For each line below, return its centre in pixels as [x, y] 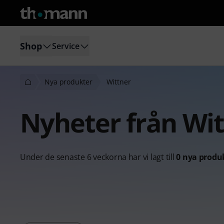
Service [66, 46]
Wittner [118, 82]
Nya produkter [68, 82]
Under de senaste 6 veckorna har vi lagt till [98, 157]
